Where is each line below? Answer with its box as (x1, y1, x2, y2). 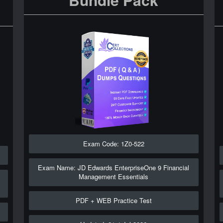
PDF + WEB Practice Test (75, 196, 152, 205)
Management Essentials (79, 172, 149, 181)
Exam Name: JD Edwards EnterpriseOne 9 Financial (38, 163, 190, 172)
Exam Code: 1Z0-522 (83, 139, 144, 148)
